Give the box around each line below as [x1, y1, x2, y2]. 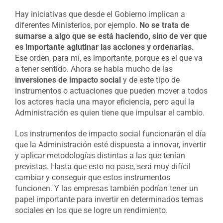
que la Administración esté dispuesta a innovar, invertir [14, 139, 206, 149]
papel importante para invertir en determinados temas [14, 194, 203, 204]
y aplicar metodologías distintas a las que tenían [14, 150, 185, 160]
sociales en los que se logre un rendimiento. [14, 205, 168, 215]
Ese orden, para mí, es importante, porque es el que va [14, 53, 203, 63]
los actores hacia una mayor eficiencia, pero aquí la [14, 97, 195, 107]
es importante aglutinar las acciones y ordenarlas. [14, 42, 194, 52]
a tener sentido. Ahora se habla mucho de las [14, 64, 173, 74]
